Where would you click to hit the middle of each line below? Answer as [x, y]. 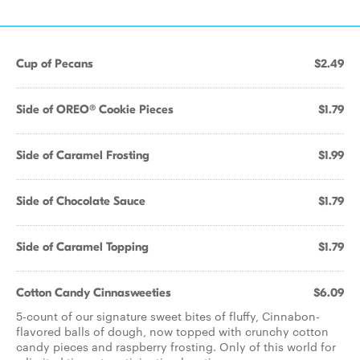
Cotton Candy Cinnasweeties [94, 292]
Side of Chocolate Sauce [81, 201]
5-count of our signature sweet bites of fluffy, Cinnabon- [168, 316]
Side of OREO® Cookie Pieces [95, 109]
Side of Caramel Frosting [83, 155]
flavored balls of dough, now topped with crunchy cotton [172, 331]
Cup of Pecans [55, 63]
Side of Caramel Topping [82, 247]
